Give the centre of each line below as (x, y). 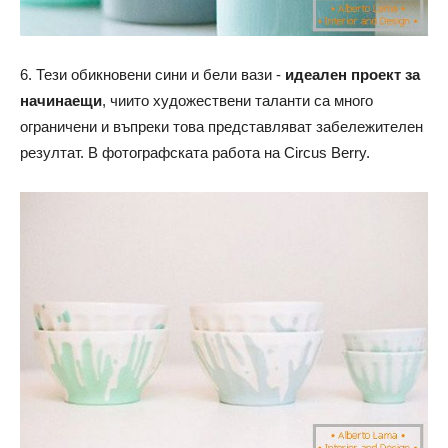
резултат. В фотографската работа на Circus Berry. (195, 153)
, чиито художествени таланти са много (237, 101)
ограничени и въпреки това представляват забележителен (221, 127)
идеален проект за (352, 75)
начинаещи (61, 101)
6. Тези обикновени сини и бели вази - (152, 75)
